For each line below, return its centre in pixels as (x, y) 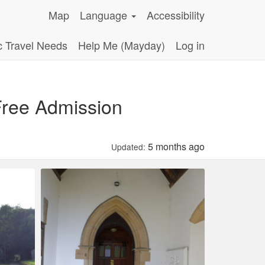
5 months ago (175, 146)
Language (105, 15)
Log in (190, 45)
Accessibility (176, 15)
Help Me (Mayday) (122, 45)
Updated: (128, 147)
